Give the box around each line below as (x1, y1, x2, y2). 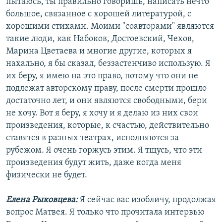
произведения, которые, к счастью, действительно (6, 121, 209, 131)
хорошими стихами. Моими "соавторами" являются (6, 22, 214, 32)
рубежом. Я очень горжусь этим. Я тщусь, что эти (6, 146, 202, 156)
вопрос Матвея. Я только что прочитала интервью (6, 208, 205, 218)
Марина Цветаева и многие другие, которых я (6, 47, 192, 56)
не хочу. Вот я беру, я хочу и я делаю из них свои (6, 109, 198, 118)
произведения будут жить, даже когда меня (6, 158, 181, 168)
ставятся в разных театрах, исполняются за (6, 133, 179, 143)
